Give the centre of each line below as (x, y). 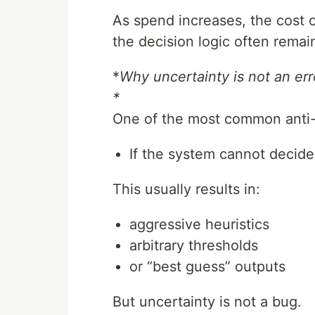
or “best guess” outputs (207, 266)
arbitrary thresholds (194, 245)
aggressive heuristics (199, 224)
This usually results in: (186, 189)
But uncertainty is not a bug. (207, 302)
